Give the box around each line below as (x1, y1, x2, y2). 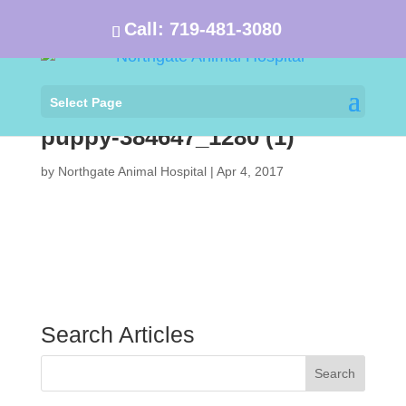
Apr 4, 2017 (216, 164, 284, 179)
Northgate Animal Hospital (57, 164, 207, 179)
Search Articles (40, 322, 195, 347)
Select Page (49, 94, 122, 110)
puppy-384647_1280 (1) (40, 123, 295, 150)
